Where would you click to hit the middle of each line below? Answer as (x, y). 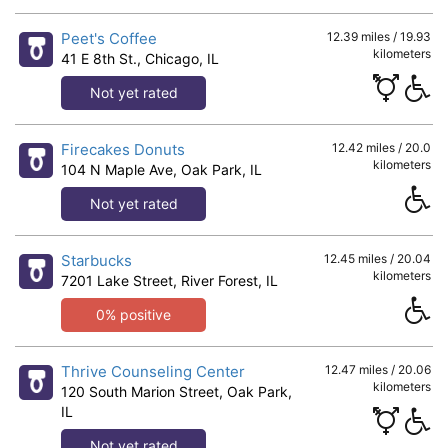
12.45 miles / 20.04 (377, 258)
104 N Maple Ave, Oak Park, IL (161, 169)
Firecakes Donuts (122, 149)
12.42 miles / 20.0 (381, 147)
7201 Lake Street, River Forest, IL (169, 280)
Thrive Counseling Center (152, 371)
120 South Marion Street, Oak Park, (176, 391)
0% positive (134, 314)
